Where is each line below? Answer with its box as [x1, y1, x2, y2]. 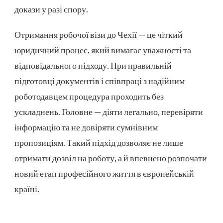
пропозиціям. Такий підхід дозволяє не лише [14, 136, 183, 148]
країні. [14, 183, 39, 194]
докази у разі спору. [14, 3, 90, 14]
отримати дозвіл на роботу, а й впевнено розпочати [14, 152, 207, 163]
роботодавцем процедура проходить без [14, 90, 164, 102]
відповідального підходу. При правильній [14, 59, 172, 71]
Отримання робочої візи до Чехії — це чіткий [14, 28, 183, 40]
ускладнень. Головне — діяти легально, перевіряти [14, 106, 203, 117]
